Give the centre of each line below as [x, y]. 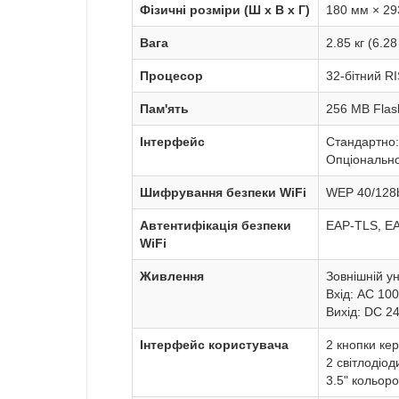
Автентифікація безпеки [216, 226]
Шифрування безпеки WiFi [223, 193]
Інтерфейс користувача [214, 345]
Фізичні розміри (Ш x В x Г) [225, 10]
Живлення [172, 277]
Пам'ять [164, 109]
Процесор [171, 76]
